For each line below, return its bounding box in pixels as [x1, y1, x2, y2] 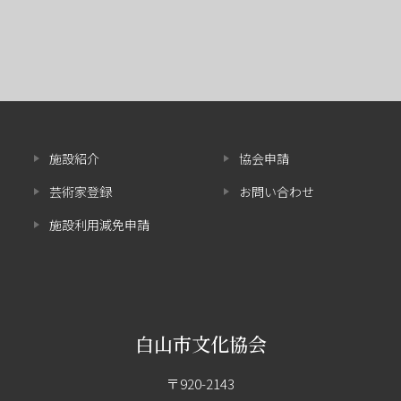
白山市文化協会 [134, 329, 267, 357]
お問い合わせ [239, 183, 314, 201]
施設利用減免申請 [48, 216, 149, 235]
